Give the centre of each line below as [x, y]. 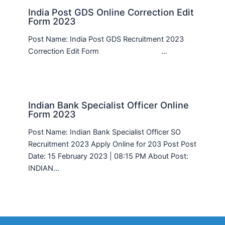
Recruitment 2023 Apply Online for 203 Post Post [113, 144]
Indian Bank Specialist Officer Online [109, 105]
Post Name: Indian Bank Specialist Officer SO [105, 132]
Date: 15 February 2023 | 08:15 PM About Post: [108, 156]
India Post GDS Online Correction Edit [111, 12]
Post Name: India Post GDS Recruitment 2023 [106, 39]
